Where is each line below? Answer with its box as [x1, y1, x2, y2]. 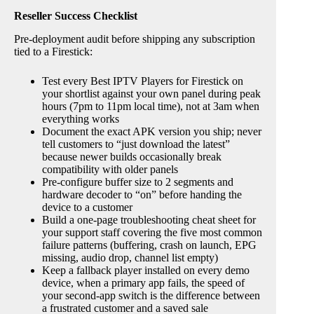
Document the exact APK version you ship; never [42, 125, 261, 137]
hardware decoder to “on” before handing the [42, 188, 242, 200]
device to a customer [42, 200, 132, 213]
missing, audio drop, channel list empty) [42, 251, 218, 264]
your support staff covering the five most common [42, 226, 262, 238]
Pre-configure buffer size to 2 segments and [42, 175, 233, 188]
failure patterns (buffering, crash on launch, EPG [42, 238, 257, 251]
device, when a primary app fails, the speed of [42, 276, 245, 289]
